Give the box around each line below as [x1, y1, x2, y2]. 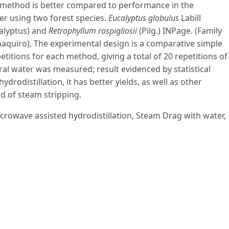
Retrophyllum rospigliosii [47, 25, 137, 37]
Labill [179, 12, 201, 24]
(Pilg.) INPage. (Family [137, 25, 222, 37]
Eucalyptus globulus [108, 12, 179, 24]
